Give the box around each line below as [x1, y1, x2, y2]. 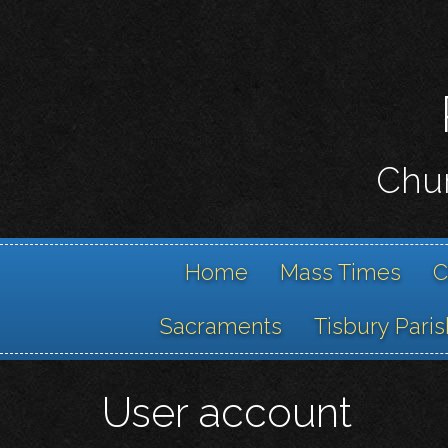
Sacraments [160, 313, 283, 340]
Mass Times [279, 259, 401, 286]
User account [102, 388, 352, 438]
